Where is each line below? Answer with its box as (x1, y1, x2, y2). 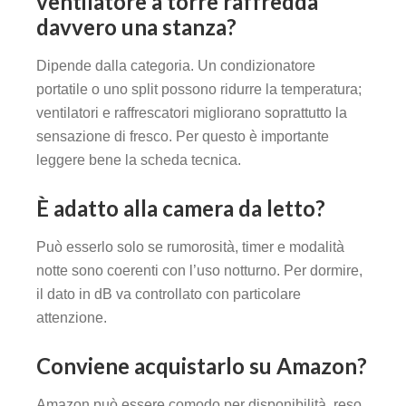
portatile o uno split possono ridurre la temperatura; (36, 82, 362, 98)
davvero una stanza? (36, 14, 237, 41)
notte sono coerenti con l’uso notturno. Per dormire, (36, 263, 362, 279)
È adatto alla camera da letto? (36, 195, 325, 222)
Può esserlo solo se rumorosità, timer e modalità (36, 239, 344, 256)
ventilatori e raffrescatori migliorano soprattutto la (36, 105, 347, 121)
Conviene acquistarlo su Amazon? (36, 353, 367, 380)
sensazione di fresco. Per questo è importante (36, 129, 329, 145)
